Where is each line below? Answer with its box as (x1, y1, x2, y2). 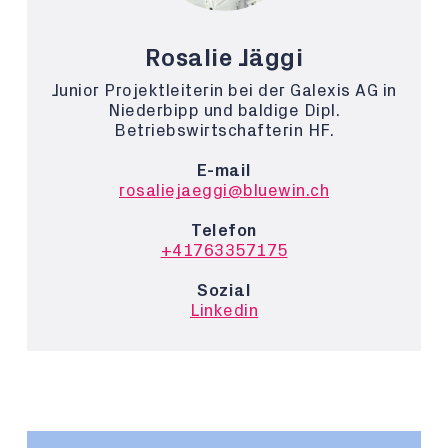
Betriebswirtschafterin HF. (114, 122, 334, 139)
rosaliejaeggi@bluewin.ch (119, 182, 329, 199)
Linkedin (190, 302, 258, 319)
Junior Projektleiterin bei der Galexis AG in (51, 82, 397, 99)
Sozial (197, 282, 251, 299)
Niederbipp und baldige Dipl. (108, 102, 340, 119)
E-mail (196, 162, 252, 179)
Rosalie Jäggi (144, 46, 304, 71)
